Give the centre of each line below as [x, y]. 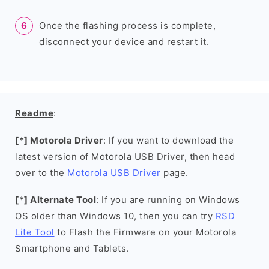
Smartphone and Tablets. [72, 248]
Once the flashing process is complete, [127, 26]
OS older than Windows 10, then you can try [115, 216]
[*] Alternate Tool [56, 200]
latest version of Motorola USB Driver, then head [125, 156]
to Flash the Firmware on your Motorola [145, 232]
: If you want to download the [168, 140]
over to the [41, 173]
